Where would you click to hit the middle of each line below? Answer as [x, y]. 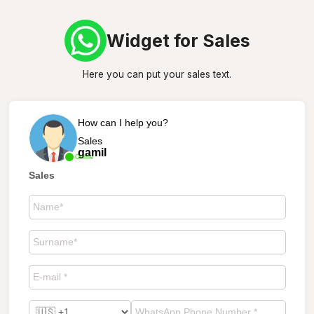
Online [84, 157]
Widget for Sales [178, 41]
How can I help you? [123, 122]
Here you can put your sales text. [157, 74]
